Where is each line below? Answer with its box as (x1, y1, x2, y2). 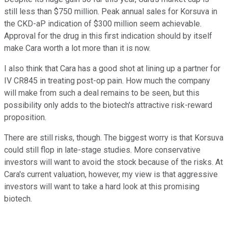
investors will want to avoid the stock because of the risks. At (4, 157, 223, 167)
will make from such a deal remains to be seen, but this (4, 88, 199, 98)
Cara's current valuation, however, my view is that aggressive (4, 169, 218, 180)
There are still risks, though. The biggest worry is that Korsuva (4, 133, 223, 143)
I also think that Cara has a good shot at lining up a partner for (4, 64, 220, 74)
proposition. (4, 112, 46, 123)
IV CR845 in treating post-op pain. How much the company (4, 76, 210, 86)
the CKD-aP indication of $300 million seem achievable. (4, 19, 202, 29)
